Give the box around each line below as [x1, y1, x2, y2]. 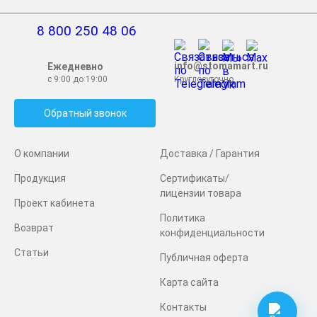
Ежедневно [47, 60, 104, 72]
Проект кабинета [14, 197, 95, 209]
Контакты [160, 301, 207, 313]
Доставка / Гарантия [160, 147, 260, 159]
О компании [14, 147, 69, 159]
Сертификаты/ [160, 172, 230, 184]
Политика [160, 212, 206, 224]
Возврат [14, 221, 54, 234]
